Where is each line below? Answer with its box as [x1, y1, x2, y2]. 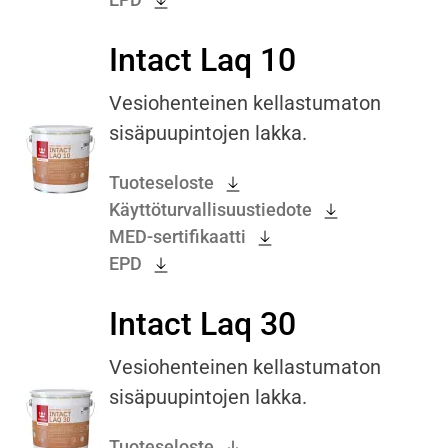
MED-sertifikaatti [109, 226, 246, 248]
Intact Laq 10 [109, 41, 296, 80]
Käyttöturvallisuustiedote [109, 199, 312, 221]
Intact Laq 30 [109, 305, 296, 344]
